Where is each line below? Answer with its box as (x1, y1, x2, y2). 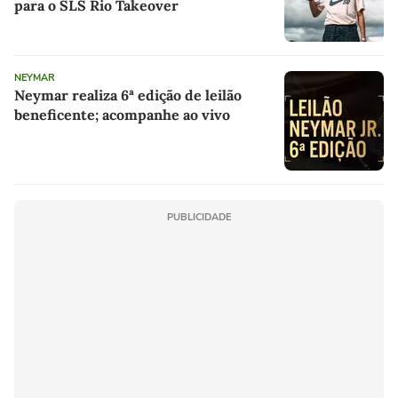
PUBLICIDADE (167, 211, 231, 225)
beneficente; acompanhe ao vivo (14, 106, 230, 124)
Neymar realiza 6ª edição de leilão (14, 86, 242, 105)
